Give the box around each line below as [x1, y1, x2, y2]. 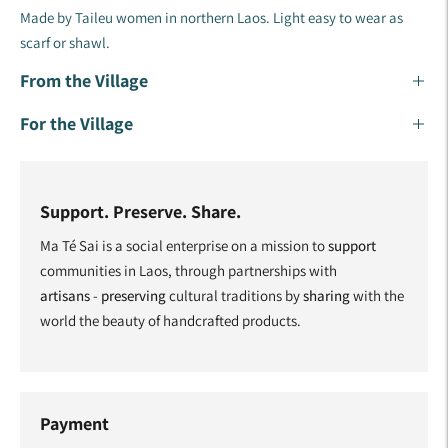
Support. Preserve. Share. [40, 200, 241, 224]
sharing [303, 286, 353, 306]
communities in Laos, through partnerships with [40, 261, 337, 281]
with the [353, 286, 404, 306]
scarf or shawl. [20, 33, 110, 53]
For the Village [20, 112, 133, 136]
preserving [101, 286, 169, 306]
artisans [40, 286, 93, 306]
